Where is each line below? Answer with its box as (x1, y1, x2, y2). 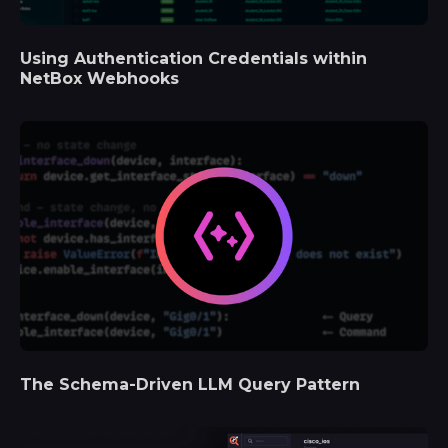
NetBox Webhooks (20, 69, 179, 89)
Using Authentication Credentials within (20, 49, 367, 69)
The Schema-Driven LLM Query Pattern (20, 375, 360, 395)
